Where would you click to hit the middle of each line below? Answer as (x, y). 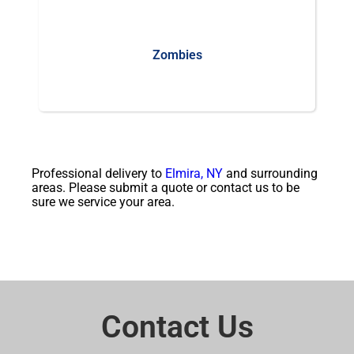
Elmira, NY (194, 174)
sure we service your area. (103, 202)
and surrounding (270, 174)
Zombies (177, 55)
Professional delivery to (98, 174)
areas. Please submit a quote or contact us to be (166, 188)
